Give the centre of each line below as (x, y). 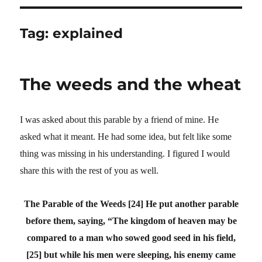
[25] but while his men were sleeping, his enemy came (131, 254)
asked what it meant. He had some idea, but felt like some (126, 136)
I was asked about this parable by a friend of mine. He (120, 119)
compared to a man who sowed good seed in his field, (131, 237)
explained (88, 33)
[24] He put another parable (183, 204)
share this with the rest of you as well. (89, 170)
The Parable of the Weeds (75, 204)
